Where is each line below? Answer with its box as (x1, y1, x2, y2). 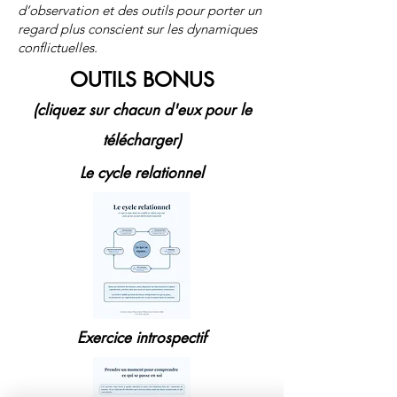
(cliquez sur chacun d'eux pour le (32, 99, 252, 120)
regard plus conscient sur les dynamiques (18, 19, 257, 37)
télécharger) (102, 129, 182, 150)
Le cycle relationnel (80, 162, 204, 183)
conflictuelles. (18, 38, 97, 56)
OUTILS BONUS (69, 66, 214, 93)
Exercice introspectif (77, 327, 206, 347)
